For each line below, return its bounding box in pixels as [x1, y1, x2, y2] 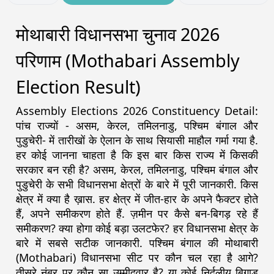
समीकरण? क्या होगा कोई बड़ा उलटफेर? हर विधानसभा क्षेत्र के [15, 221, 259, 236]
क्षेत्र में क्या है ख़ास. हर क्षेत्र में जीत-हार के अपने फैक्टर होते [15, 191, 259, 207]
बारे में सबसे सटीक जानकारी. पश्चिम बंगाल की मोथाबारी [15, 235, 259, 251]
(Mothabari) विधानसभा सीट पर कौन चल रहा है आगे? [15, 250, 259, 265]
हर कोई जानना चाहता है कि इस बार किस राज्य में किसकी [15, 147, 259, 163]
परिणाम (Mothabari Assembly [15, 48, 240, 73]
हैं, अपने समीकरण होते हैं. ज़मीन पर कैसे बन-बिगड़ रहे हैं [15, 206, 259, 221]
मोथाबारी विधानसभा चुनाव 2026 [15, 22, 220, 46]
